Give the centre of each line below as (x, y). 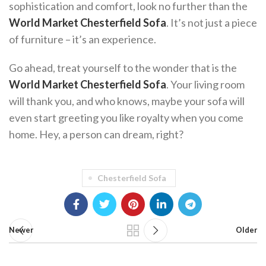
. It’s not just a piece (212, 23)
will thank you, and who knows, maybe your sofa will (127, 101)
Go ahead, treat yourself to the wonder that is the (123, 68)
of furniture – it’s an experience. (83, 39)
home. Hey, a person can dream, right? (96, 134)
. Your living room (205, 84)
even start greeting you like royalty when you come (126, 118)
